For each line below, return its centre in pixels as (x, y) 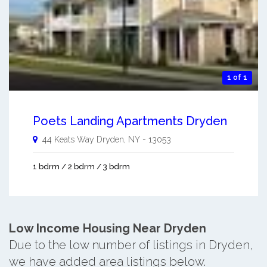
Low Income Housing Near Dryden (108, 229)
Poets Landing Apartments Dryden (130, 121)
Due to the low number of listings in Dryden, (131, 245)
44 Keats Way (68, 140)
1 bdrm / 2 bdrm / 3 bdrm (81, 167)
